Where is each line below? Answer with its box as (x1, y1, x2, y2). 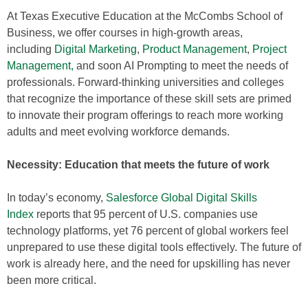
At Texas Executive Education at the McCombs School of (7, 10, 283, 22)
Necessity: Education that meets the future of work (7, 159, 269, 170)
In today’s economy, (7, 192, 106, 203)
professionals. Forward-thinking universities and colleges (7, 76, 284, 88)
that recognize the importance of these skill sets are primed (7, 93, 291, 104)
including (7, 43, 54, 55)
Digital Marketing (54, 43, 137, 55)
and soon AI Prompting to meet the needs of (74, 60, 288, 71)
